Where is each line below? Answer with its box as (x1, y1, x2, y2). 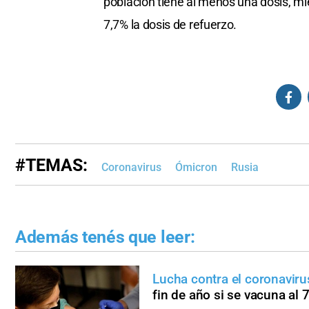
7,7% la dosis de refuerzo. (103, 17, 237, 32)
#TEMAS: (15, 155, 88, 176)
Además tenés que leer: (15, 227, 195, 248)
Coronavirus (101, 161, 161, 175)
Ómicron (175, 161, 217, 175)
